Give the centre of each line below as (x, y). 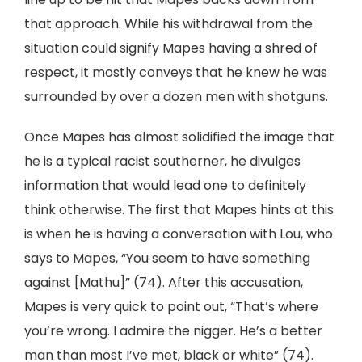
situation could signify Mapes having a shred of (171, 48)
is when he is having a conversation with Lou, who (179, 234)
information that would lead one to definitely (165, 185)
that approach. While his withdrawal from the (168, 24)
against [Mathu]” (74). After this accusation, (164, 282)
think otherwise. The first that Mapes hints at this (179, 210)
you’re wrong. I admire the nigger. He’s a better (173, 331)
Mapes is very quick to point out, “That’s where (171, 307)
